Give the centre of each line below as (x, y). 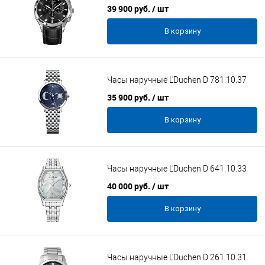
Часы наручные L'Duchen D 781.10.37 (177, 80)
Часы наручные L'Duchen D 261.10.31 (177, 258)
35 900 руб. (130, 97)
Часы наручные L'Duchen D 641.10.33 (177, 169)
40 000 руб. (130, 186)
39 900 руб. (130, 9)
